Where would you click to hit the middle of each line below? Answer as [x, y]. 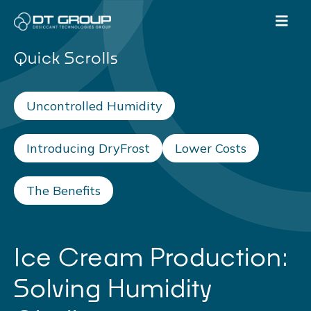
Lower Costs [211, 148]
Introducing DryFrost [88, 148]
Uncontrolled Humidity [94, 106]
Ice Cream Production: [151, 257]
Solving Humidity [113, 288]
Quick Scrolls [66, 58]
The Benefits [64, 191]
